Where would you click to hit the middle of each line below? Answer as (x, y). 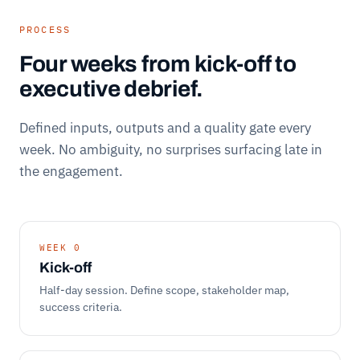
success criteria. (81, 307)
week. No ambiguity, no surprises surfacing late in (171, 149)
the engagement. (71, 171)
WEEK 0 (60, 247)
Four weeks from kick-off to (158, 63)
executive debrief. (111, 88)
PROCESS (45, 29)
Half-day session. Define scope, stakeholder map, (164, 290)
